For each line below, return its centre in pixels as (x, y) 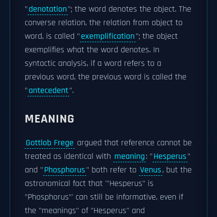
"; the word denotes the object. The (130, 9)
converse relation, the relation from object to (104, 23)
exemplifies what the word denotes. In (92, 50)
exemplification (108, 36)
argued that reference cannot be (133, 143)
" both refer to (113, 170)
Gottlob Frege (50, 143)
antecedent (48, 91)
